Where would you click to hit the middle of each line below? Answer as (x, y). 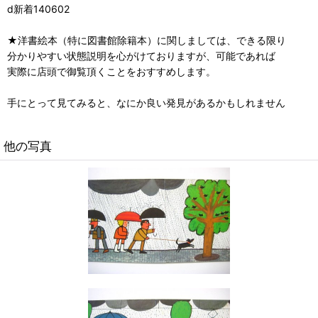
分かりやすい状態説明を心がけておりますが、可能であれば (141, 56)
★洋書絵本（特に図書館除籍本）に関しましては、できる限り (147, 40)
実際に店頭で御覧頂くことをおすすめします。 (111, 72)
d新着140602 (38, 9)
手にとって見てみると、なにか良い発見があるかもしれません (146, 103)
